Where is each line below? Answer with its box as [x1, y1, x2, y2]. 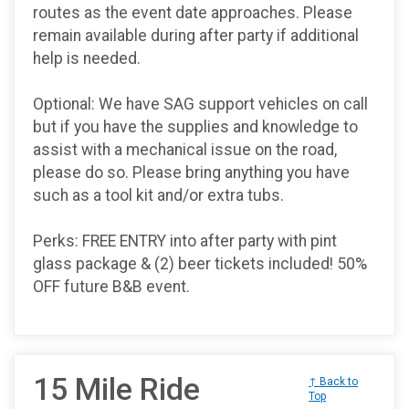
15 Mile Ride [33, 371, 200, 407]
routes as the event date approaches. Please [33, 3, 352, 22]
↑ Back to [309, 374, 359, 388]
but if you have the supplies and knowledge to [33, 117, 358, 136]
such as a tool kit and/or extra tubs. [33, 185, 284, 204]
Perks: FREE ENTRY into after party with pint [33, 231, 337, 250]
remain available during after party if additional [33, 26, 359, 45]
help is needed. [33, 48, 141, 68]
